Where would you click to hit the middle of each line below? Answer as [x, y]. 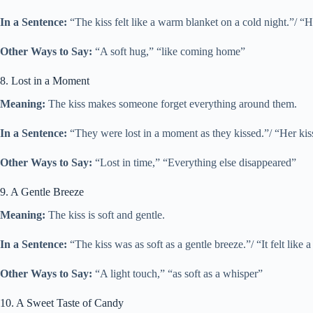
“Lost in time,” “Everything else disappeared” [194, 163]
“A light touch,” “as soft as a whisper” [177, 273]
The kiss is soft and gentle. [105, 214]
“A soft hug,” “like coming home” [169, 52]
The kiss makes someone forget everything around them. [171, 104]
